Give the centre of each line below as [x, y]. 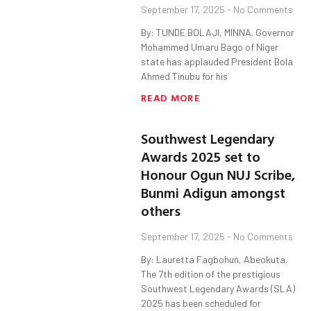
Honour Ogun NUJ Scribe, [218, 175]
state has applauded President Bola [217, 62]
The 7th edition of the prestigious [211, 274]
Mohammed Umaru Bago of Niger [210, 47]
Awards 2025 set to [201, 157]
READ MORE [170, 98]
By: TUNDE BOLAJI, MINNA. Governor [218, 33]
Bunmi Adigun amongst [213, 193]
